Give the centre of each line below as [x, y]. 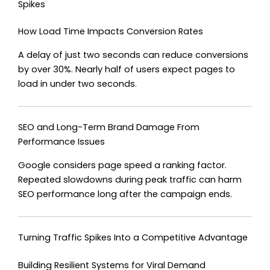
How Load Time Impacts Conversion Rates [111, 32]
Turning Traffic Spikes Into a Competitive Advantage [133, 237]
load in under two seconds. [77, 83]
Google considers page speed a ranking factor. [122, 165]
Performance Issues [61, 142]
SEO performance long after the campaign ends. [125, 194]
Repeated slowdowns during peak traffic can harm [130, 179]
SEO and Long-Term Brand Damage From [109, 127]
